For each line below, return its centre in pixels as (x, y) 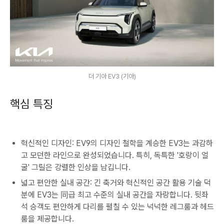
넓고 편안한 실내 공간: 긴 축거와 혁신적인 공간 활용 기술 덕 (116, 183)
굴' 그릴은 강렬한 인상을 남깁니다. (76, 167)
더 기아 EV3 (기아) (112, 76)
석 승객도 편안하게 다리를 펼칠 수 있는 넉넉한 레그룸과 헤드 (117, 207)
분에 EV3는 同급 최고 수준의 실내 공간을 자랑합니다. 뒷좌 (115, 195)
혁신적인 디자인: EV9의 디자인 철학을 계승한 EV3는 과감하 (117, 143)
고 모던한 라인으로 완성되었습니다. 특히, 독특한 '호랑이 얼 (115, 155)
